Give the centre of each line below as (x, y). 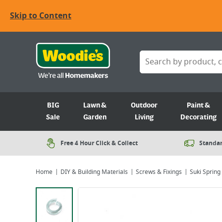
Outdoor (144, 106)
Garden (95, 117)
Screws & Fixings (159, 172)
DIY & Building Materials (94, 172)
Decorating (198, 117)
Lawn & (95, 106)
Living (144, 117)
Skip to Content (41, 16)
